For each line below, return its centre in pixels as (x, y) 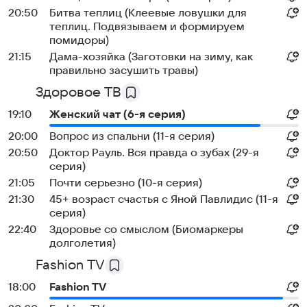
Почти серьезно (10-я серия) (126, 183)
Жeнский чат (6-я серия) (118, 114)
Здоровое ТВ (78, 93)
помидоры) (79, 40)
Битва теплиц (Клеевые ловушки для (148, 13)
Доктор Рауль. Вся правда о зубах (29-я (154, 153)
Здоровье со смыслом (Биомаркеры (146, 230)
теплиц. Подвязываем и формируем (147, 27)
